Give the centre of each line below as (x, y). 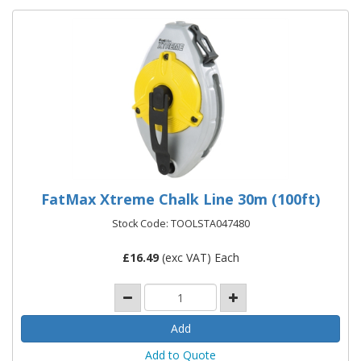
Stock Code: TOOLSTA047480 (180, 223)
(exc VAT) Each (199, 257)
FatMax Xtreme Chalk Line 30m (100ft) (180, 199)
